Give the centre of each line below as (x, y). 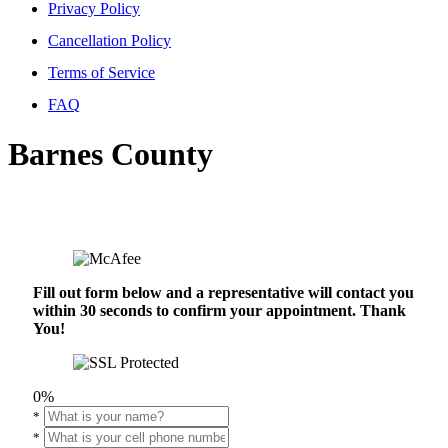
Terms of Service (101, 73)
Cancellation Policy (109, 41)
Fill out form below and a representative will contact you (223, 293)
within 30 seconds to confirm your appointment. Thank (219, 311)
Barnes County (110, 153)
